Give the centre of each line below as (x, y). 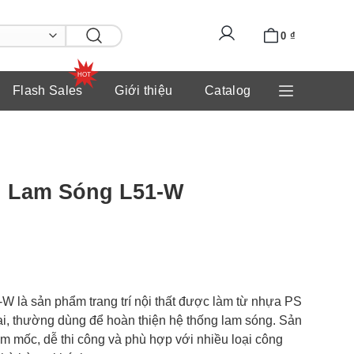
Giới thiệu (144, 90)
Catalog (228, 90)
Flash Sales (48, 90)
